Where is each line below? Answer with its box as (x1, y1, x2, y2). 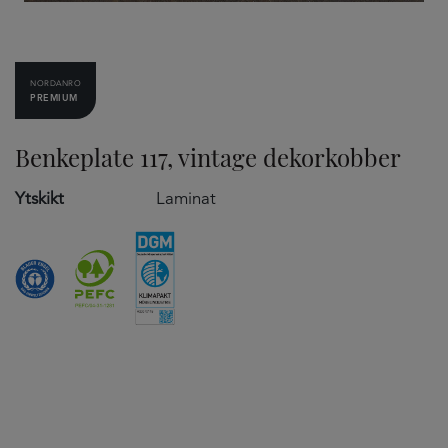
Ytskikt (15, 188, 64, 209)
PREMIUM (30, 91, 78, 103)
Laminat (155, 188, 216, 209)
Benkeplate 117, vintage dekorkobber (15, 141, 401, 173)
